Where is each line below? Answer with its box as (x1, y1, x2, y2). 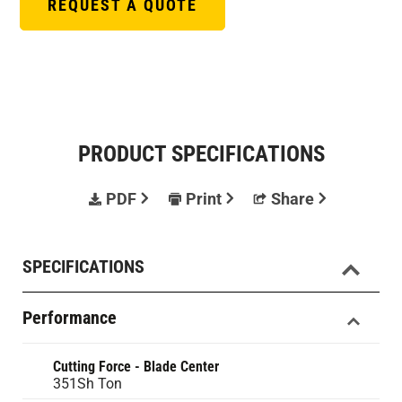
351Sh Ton (53, 375, 122, 392)
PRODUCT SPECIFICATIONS (77, 141, 325, 167)
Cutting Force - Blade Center (53, 358, 219, 375)
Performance (22, 307, 117, 328)
